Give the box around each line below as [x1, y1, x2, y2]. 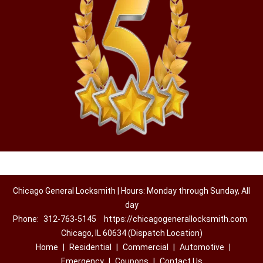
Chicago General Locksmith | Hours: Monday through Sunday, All [13, 186, 250, 195]
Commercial [122, 242, 168, 252]
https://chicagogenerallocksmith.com [104, 214, 247, 224]
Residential [69, 242, 112, 252]
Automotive [179, 242, 224, 252]
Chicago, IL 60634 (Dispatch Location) [60, 228, 203, 238]
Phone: [13, 214, 41, 224]
